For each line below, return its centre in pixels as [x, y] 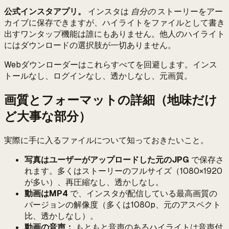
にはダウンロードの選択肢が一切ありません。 [90, 45]
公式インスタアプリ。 [45, 12]
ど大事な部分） [48, 116]
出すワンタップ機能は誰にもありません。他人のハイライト [114, 34]
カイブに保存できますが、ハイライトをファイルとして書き [114, 23]
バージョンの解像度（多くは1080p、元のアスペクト [123, 204]
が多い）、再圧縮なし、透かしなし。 [94, 182]
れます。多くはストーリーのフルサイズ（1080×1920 [123, 171]
